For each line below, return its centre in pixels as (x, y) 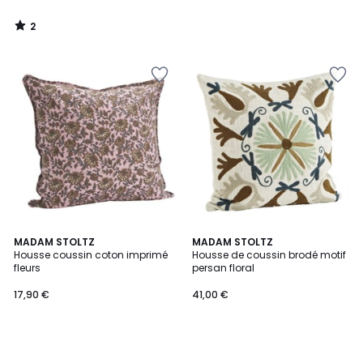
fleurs (27, 268)
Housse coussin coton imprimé (91, 255)
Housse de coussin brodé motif (269, 255)
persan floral (223, 268)
